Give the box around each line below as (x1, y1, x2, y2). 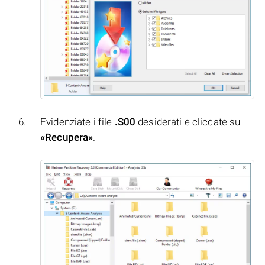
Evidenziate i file (40, 116, 115, 128)
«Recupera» (40, 131, 93, 144)
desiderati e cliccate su (135, 116, 241, 128)
